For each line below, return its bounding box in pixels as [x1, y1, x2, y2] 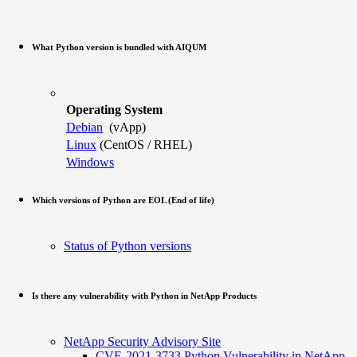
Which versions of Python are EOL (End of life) [32, 194, 214, 205]
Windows [66, 155, 114, 169]
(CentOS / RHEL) [96, 137, 192, 151]
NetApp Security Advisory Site [64, 334, 221, 348]
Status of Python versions [64, 238, 191, 253]
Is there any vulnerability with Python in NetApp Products [32, 290, 257, 300]
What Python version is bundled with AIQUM [32, 41, 206, 52]
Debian [66, 120, 103, 134]
